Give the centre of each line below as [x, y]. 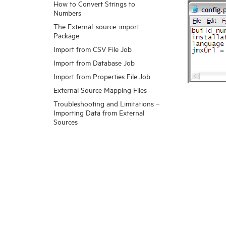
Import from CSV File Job [93, 49]
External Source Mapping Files [100, 90]
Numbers [67, 12]
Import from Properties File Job [102, 76]
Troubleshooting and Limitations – [107, 103]
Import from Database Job [94, 62]
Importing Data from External [99, 112]
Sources [66, 121]
